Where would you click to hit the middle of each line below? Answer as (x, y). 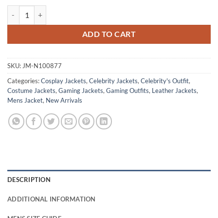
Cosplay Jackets (64, 81)
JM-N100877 (42, 65)
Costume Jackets (31, 90)
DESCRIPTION (29, 180)
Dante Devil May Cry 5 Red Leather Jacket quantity (83, 10)
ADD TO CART (109, 34)
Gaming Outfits (127, 90)
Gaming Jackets (81, 90)
